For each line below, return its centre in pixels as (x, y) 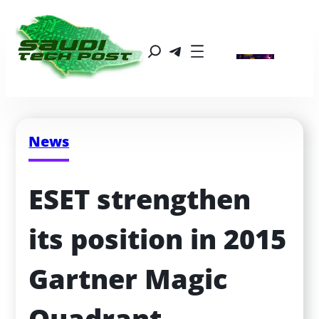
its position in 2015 (158, 239)
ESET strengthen (140, 199)
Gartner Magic (128, 279)
